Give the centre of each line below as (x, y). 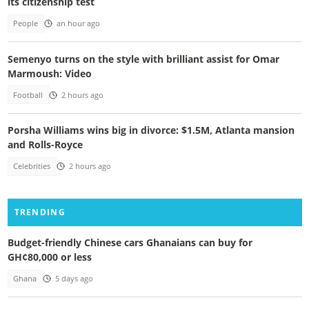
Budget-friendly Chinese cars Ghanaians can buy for (130, 242)
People (26, 24)
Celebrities (32, 167)
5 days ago (74, 278)
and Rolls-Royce (45, 145)
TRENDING (40, 212)
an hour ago (78, 24)
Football (28, 95)
